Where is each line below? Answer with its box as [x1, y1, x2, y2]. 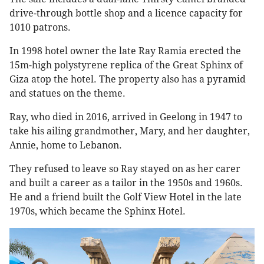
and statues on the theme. [9, 88, 126, 100]
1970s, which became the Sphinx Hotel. [9, 206, 186, 217]
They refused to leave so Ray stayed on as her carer [9, 163, 240, 175]
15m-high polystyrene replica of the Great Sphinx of [9, 60, 243, 71]
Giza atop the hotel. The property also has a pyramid [9, 74, 246, 85]
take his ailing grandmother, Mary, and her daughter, [9, 126, 250, 137]
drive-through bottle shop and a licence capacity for [9, 8, 243, 19]
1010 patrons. [9, 22, 71, 34]
